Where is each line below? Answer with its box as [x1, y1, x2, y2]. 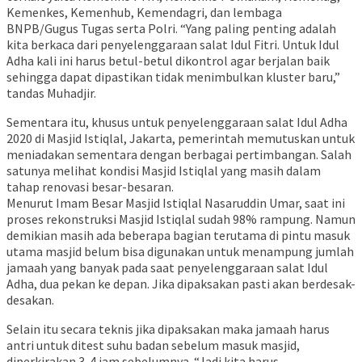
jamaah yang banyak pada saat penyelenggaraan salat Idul [6, 259, 328, 276]
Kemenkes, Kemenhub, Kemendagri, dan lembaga [6, 4, 282, 21]
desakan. [6, 292, 54, 309]
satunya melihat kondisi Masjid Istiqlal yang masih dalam [6, 162, 321, 179]
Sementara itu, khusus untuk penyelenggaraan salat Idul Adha [6, 114, 347, 131]
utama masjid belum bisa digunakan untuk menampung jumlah [6, 243, 354, 260]
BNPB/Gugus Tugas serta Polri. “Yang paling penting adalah [6, 20, 336, 37]
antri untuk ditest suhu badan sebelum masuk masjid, [6, 337, 300, 354]
